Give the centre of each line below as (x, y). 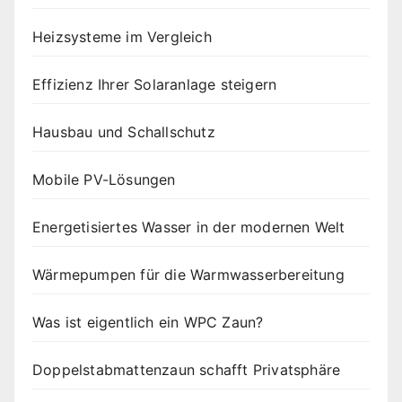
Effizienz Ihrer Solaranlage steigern (155, 84)
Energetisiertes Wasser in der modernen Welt (189, 227)
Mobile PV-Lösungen (104, 179)
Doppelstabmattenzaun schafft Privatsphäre (187, 369)
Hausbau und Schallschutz (124, 131)
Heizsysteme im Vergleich (122, 36)
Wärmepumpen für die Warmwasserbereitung (188, 274)
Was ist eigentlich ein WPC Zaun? (148, 322)
